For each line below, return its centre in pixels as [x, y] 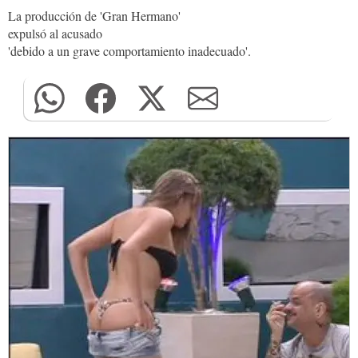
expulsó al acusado [55, 33]
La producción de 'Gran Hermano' [94, 16]
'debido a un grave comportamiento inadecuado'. [129, 51]
